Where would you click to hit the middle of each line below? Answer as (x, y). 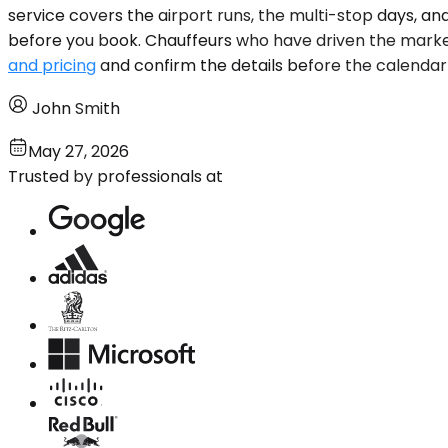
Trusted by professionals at (115, 176)
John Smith (76, 108)
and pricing (52, 65)
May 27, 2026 (78, 151)
